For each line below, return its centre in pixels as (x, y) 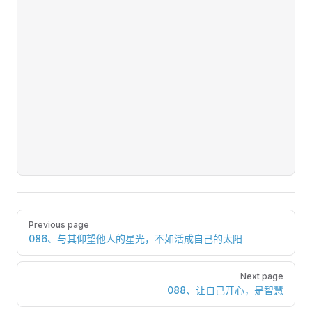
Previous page (59, 225)
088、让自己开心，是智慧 (225, 290)
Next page (262, 276)
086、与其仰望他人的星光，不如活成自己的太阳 (135, 239)
